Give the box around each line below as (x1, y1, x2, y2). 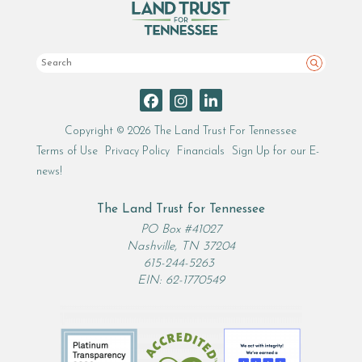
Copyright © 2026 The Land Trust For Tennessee (65, 126, 297, 137)
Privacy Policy (105, 146, 170, 158)
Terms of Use (36, 146, 99, 158)
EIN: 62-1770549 (137, 275, 225, 288)
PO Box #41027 (140, 224, 221, 237)
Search (313, 68, 344, 78)
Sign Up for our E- (232, 146, 320, 158)
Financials (177, 146, 225, 158)
